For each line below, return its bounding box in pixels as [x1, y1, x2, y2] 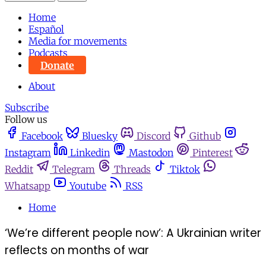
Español [28, 23, 64, 36]
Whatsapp [5, 180, 50, 192]
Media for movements [28, 35, 127, 47]
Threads [114, 163, 151, 176]
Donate [40, 59, 74, 71]
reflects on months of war [5, 242, 149, 259]
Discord [137, 130, 170, 142]
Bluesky [82, 130, 118, 142]
